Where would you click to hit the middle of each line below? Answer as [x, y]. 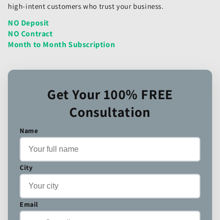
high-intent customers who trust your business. [86, 6]
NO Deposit [28, 23]
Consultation [110, 111]
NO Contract [30, 33]
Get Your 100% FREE [110, 94]
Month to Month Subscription [62, 44]
